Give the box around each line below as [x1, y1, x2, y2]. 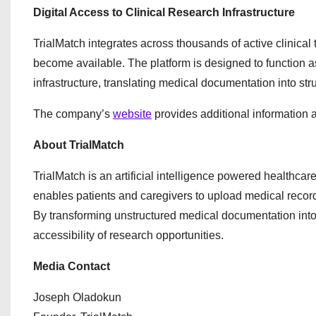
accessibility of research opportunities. [33, 229, 224, 241]
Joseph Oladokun [33, 291, 121, 303]
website [113, 108, 152, 120]
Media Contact [33, 260, 110, 272]
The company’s [33, 108, 113, 120]
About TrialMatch [33, 139, 124, 151]
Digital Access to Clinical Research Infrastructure [33, 6, 295, 18]
